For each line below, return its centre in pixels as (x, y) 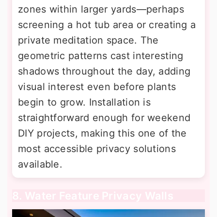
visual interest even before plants (97, 86)
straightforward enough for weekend (104, 117)
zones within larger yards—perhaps (101, 9)
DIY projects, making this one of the (102, 133)
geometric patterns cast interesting (101, 55)
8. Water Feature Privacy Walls (93, 195)
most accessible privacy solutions (97, 148)
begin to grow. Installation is (85, 102)
